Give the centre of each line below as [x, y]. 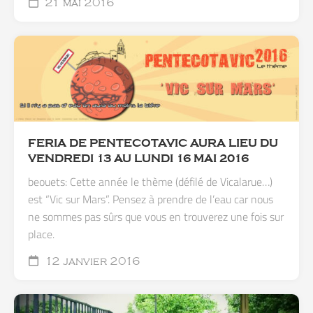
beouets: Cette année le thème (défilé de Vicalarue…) [150, 181]
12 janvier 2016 [91, 261]
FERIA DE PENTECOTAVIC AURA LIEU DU [153, 143]
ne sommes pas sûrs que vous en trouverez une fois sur [156, 216]
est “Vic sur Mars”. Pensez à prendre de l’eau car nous [151, 199]
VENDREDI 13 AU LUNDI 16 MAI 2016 [138, 158]
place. [41, 234]
